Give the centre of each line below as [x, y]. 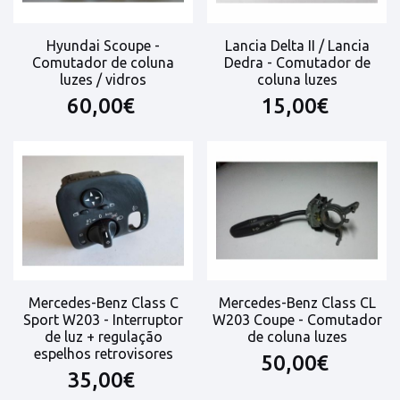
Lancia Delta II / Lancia [297, 46]
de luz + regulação [103, 337]
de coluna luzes [297, 337]
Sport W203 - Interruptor [103, 320]
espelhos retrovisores [103, 354]
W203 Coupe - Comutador [297, 320]
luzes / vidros [103, 80]
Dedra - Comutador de [297, 63]
